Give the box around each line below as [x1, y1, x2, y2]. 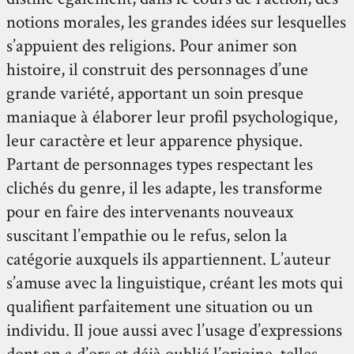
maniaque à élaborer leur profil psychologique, [6, 104, 338, 129]
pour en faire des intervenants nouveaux [6, 199, 294, 224]
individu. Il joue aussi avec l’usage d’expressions [6, 318, 343, 342]
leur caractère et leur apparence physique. [6, 128, 303, 153]
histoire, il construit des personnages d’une [6, 57, 309, 81]
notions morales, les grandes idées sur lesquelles [6, 9, 347, 34]
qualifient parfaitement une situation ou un [6, 294, 314, 318]
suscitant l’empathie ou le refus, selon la [6, 223, 288, 247]
